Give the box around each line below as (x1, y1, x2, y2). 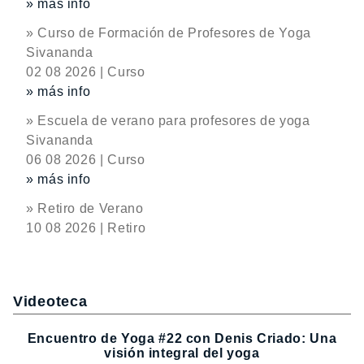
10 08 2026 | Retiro (26, 221, 146, 235)
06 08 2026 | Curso (26, 153, 145, 167)
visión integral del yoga (104, 346, 260, 361)
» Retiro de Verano (26, 201, 144, 215)
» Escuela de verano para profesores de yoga (26, 114, 310, 128)
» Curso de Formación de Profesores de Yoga (26, 26, 311, 40)
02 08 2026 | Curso (26, 65, 145, 79)
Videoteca (13, 292, 88, 310)
